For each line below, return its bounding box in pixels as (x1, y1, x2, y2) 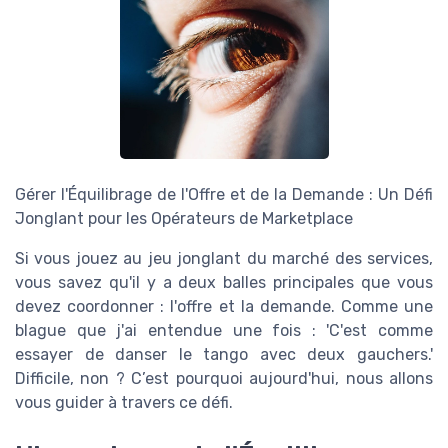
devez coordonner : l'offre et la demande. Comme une (15, 296, 433, 316)
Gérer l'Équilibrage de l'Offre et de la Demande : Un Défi (15, 184, 433, 204)
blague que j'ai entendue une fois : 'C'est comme (15, 320, 433, 340)
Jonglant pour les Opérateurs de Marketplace (15, 208, 353, 228)
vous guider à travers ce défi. (15, 392, 233, 412)
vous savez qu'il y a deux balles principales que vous (15, 272, 433, 292)
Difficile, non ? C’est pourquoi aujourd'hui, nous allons (15, 368, 433, 388)
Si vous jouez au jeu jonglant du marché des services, (15, 248, 433, 268)
